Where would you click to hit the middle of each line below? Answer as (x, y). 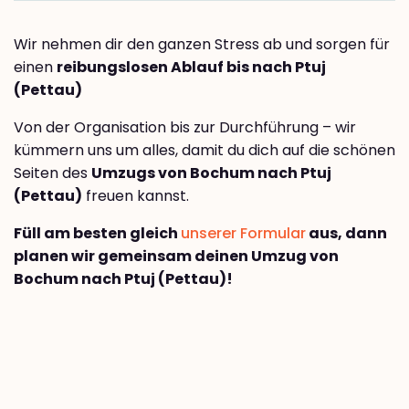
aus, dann (346, 233)
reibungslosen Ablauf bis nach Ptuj (191, 67)
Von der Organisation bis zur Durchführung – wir (185, 127)
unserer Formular (243, 233)
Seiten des (52, 173)
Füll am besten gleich (97, 233)
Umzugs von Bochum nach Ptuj (211, 173)
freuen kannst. (136, 195)
